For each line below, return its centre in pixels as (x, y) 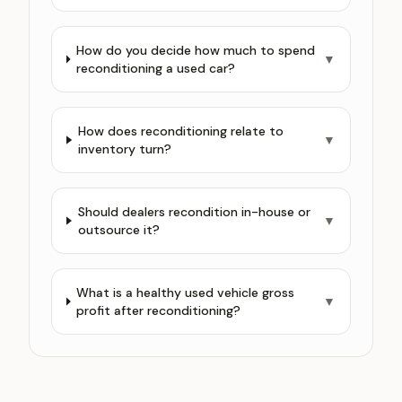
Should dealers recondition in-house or (194, 212)
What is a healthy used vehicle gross (186, 293)
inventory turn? (124, 149)
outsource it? (118, 230)
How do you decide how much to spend (196, 50)
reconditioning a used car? (156, 68)
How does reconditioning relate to (180, 131)
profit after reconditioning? (159, 310)
